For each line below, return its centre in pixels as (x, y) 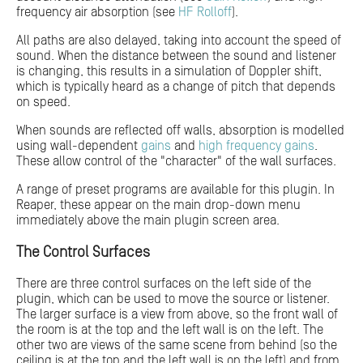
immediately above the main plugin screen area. (148, 220)
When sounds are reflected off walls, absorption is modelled (180, 130)
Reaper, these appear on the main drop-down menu (158, 205)
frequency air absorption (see (97, 12)
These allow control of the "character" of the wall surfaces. (176, 161)
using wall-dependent (79, 145)
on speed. (43, 102)
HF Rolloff (205, 12)
